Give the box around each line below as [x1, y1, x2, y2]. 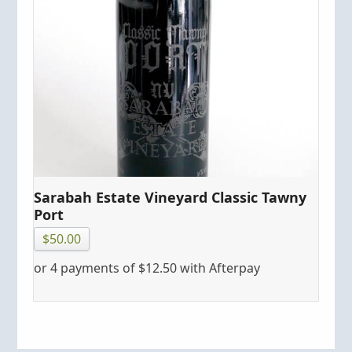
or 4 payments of [34, 258, 139, 277]
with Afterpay [177, 258, 261, 277]
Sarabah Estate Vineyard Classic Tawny [34, 187, 307, 207]
